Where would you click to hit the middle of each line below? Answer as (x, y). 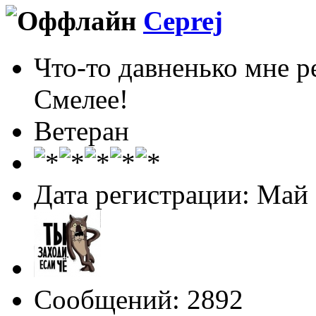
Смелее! (81, 99)
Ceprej (183, 20)
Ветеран (81, 131)
